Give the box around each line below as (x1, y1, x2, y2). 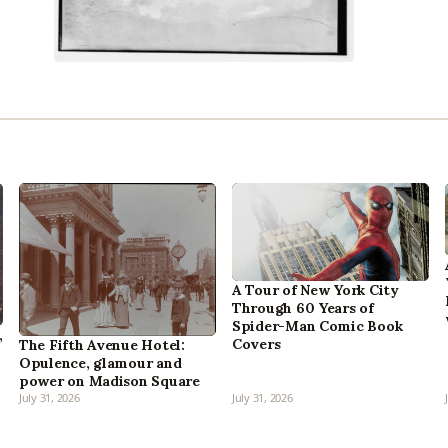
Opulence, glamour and (19, 354, 182, 373)
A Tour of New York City (232, 280, 399, 299)
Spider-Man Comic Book (232, 316, 403, 335)
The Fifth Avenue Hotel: (19, 336, 185, 355)
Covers (232, 334, 281, 353)
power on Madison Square (19, 372, 200, 391)
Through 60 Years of (232, 298, 374, 317)
